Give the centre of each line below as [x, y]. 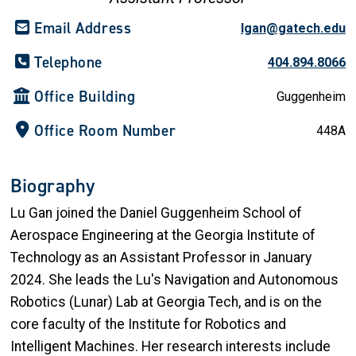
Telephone [69, 63]
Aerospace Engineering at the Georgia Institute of [163, 236]
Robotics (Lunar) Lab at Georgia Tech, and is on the [166, 302]
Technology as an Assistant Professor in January [161, 258]
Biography [53, 186]
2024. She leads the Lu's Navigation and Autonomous [174, 280]
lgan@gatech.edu [293, 29]
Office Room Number [105, 131]
